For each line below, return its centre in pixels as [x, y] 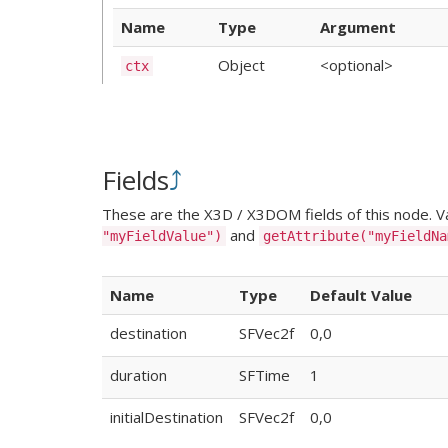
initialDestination [166, 417]
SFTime [264, 375]
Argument [358, 26]
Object [241, 64]
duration [138, 375]
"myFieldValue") [162, 236]
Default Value [361, 295]
